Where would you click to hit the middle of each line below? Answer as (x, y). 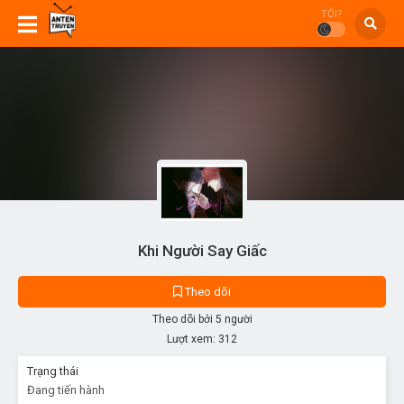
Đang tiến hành (66, 390)
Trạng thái (53, 371)
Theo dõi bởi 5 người (202, 319)
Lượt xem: (191, 339)
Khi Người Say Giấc (202, 250)
